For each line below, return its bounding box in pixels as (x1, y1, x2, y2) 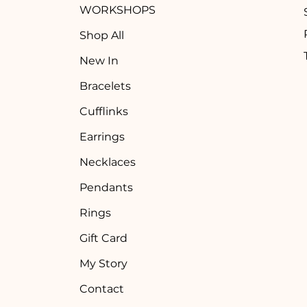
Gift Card (79, 232, 127, 245)
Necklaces (79, 156, 136, 169)
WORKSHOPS (79, 3, 156, 16)
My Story (79, 257, 127, 270)
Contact (79, 282, 124, 295)
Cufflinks (79, 105, 128, 118)
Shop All (79, 29, 124, 42)
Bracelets (79, 79, 131, 93)
